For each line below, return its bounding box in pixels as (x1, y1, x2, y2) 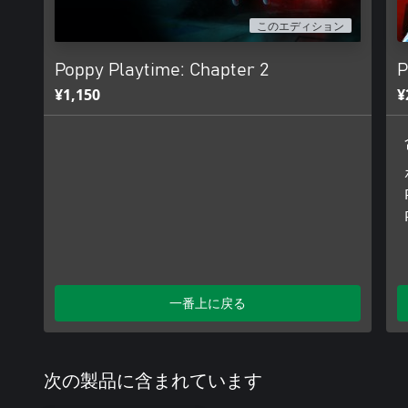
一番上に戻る (169, 294, 246, 311)
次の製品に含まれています (44, 372, 262, 391)
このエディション (257, 21, 345, 33)
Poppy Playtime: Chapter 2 (55, 61, 269, 79)
